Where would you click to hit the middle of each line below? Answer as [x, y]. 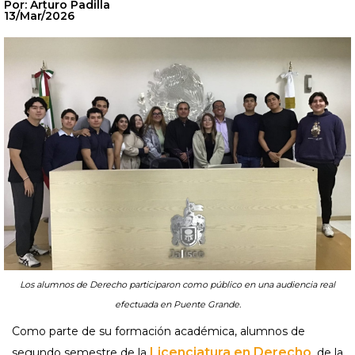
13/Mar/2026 [39, 16]
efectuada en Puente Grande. [177, 305]
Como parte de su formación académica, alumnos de [158, 332]
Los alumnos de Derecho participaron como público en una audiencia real [177, 285]
